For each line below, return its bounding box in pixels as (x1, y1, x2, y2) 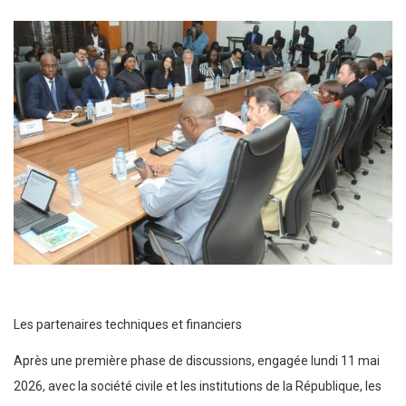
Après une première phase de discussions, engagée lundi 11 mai (14, 353, 380, 369)
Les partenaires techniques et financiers (14, 317, 242, 333)
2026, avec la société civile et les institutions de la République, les (14, 379, 382, 394)
